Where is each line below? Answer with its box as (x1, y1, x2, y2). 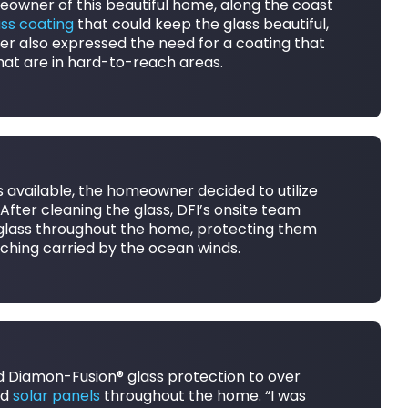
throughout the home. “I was (99, 384, 306, 406)
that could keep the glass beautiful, (73, 13, 329, 35)
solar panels (12, 384, 100, 406)
